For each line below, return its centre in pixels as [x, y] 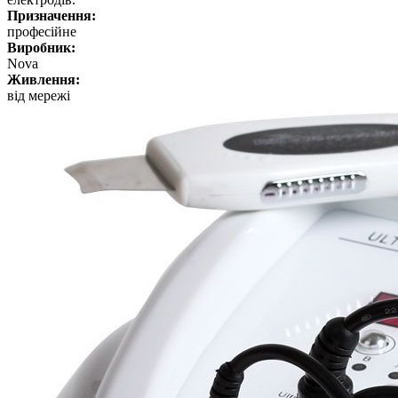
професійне [42, 31]
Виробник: [41, 47]
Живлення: [44, 79]
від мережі [39, 95]
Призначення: [52, 15]
